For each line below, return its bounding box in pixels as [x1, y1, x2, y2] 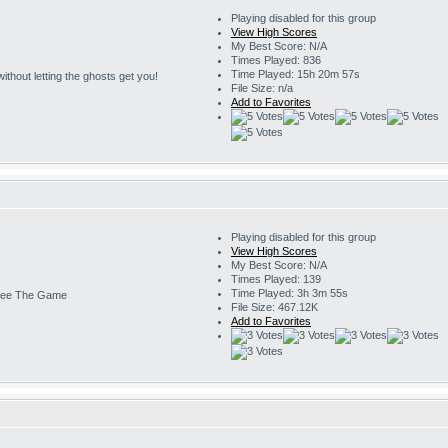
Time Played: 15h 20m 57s [231, 68, 360, 80]
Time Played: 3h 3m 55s [231, 287, 348, 299]
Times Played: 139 [231, 273, 321, 285]
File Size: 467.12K [231, 301, 318, 313]
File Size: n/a [231, 82, 293, 94]
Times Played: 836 [231, 54, 321, 66]
